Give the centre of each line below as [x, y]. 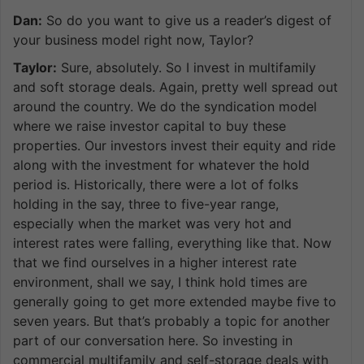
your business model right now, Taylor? [133, 39]
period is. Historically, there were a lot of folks [156, 184]
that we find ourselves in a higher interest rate [155, 262]
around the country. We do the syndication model [165, 106]
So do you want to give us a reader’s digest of [187, 20]
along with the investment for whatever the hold [161, 165]
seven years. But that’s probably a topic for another [171, 321]
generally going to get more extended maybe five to [175, 301]
